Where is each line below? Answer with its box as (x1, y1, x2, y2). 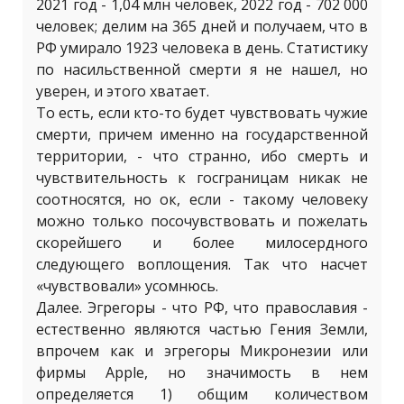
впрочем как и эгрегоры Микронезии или (36, 341, 368, 361)
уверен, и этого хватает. (36, 81, 209, 101)
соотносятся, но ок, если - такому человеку (36, 189, 368, 209)
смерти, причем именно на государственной (36, 124, 368, 144)
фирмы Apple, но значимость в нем (36, 363, 368, 382)
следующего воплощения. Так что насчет (36, 254, 368, 274)
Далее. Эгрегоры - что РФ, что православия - (36, 298, 368, 317)
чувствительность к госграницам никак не (36, 168, 368, 188)
